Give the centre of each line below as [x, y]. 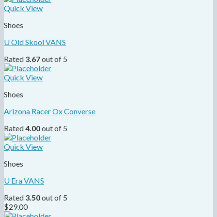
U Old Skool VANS [35, 42]
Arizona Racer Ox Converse [50, 111]
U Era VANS [24, 180]
